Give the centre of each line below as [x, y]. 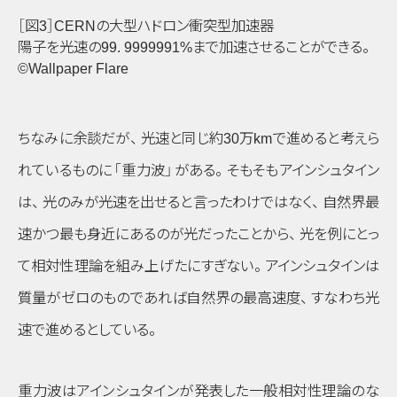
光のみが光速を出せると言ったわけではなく [177, 202]
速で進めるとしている [83, 329]
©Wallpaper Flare [73, 68]
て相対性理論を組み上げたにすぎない [136, 265]
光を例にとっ [340, 234]
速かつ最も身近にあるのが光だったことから [153, 234]
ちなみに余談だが [74, 138]
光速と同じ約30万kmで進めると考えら [260, 138]
